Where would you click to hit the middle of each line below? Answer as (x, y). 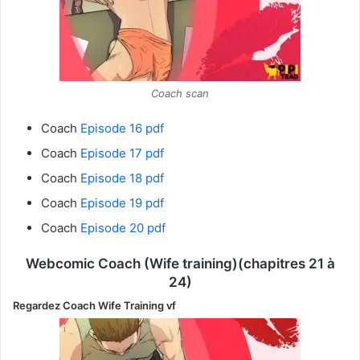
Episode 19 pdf (122, 202)
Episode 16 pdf (122, 128)
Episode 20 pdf (123, 227)
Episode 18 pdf (122, 178)
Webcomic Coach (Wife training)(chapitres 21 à (180, 263)
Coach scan (180, 93)
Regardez (38, 306)
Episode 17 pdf (122, 153)
